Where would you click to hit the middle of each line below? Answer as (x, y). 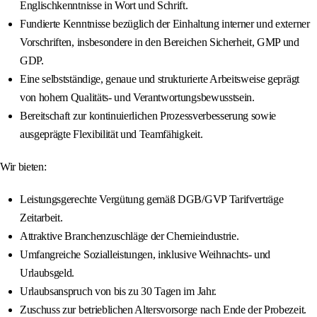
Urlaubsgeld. (47, 273)
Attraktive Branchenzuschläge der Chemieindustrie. (129, 236)
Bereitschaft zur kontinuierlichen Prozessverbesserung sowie (148, 116)
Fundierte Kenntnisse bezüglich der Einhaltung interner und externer (165, 24)
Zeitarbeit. (41, 218)
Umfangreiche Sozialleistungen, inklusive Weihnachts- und (145, 255)
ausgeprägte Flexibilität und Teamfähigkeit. (111, 134)
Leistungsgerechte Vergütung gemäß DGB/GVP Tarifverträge (152, 200)
